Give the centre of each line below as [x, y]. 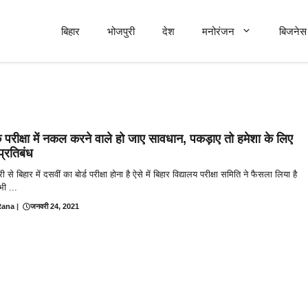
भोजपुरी [121, 31]
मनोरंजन [218, 31]
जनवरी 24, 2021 [55, 206]
